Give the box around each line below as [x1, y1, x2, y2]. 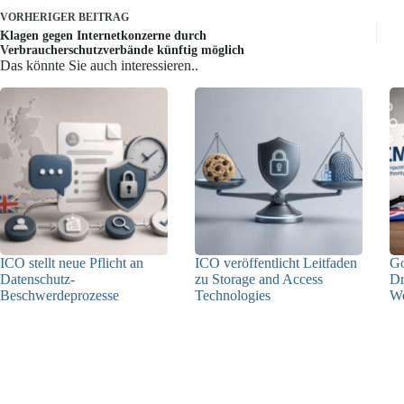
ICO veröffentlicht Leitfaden [195, 254, 358, 271]
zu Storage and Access [195, 271, 324, 287]
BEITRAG [78, 10, 129, 23]
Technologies [195, 287, 271, 303]
